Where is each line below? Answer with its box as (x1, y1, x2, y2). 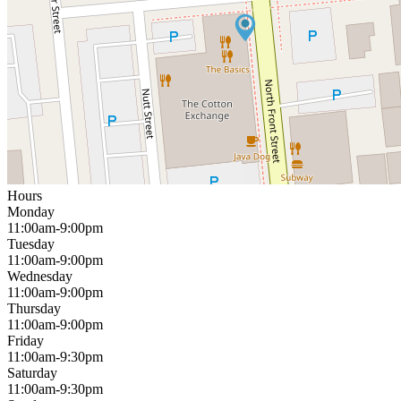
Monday (7, 203, 55, 219)
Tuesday (7, 235, 55, 252)
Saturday (7, 364, 57, 380)
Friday (7, 332, 44, 348)
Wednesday (7, 268, 73, 284)
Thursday (7, 300, 61, 316)
